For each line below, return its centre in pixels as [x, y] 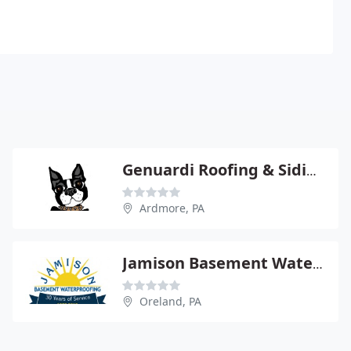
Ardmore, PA [172, 208]
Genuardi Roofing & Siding [311, 170]
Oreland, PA [170, 301]
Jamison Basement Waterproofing [318, 264]
